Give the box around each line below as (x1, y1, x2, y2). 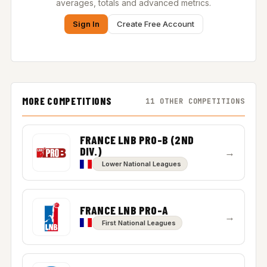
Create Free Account (116, 19, 194, 29)
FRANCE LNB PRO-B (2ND (79, 133, 194, 147)
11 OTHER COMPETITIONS (145, 96, 246, 106)
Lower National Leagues (101, 160, 181, 168)
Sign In (72, 19, 100, 29)
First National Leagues (101, 218, 176, 227)
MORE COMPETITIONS (21, 95, 112, 107)
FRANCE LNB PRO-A (79, 203, 168, 217)
